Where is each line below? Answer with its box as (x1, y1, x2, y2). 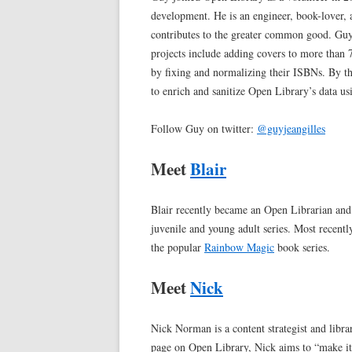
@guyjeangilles (257, 121, 325, 137)
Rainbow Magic (204, 240, 274, 255)
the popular (151, 240, 204, 255)
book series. (274, 240, 330, 255)
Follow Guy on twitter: (151, 121, 257, 137)
